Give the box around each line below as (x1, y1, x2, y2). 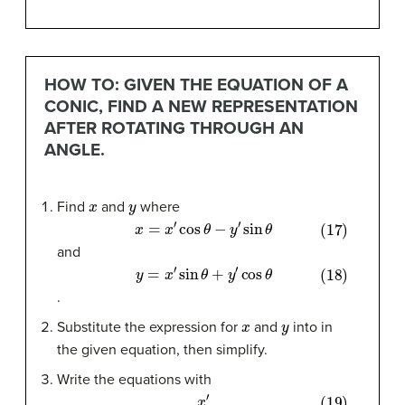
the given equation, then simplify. (57, 340, 268, 359)
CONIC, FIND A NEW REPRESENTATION (43, 96, 358, 118)
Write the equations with (57, 370, 212, 389)
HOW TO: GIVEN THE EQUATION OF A (43, 74, 348, 96)
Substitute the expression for (57, 317, 241, 336)
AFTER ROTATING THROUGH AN (43, 118, 304, 139)
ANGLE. (43, 139, 105, 161)
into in (288, 317, 333, 336)
